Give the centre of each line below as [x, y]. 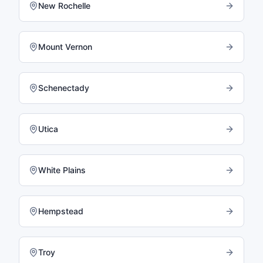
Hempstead [61, 211]
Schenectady [64, 88]
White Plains [62, 170]
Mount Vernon [65, 47]
